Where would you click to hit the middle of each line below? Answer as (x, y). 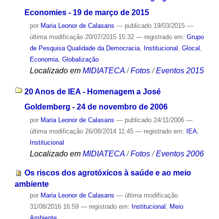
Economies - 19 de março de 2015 (87, 13)
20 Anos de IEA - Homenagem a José (92, 92)
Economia (44, 60)
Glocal (191, 48)
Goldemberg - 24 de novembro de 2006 (96, 107)
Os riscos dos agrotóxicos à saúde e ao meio (108, 173)
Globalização (80, 60)
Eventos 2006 (180, 154)
